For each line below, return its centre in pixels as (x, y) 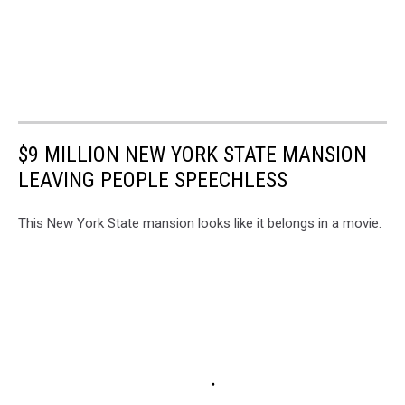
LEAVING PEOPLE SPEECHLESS (153, 180)
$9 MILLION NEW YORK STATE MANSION (193, 155)
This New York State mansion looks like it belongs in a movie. (200, 224)
